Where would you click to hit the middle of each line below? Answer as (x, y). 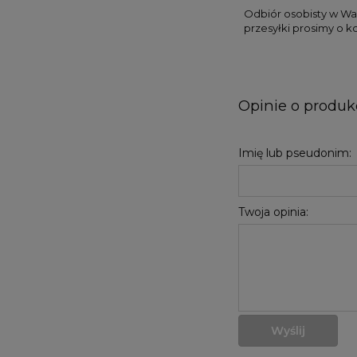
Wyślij (288, 330)
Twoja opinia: (273, 212)
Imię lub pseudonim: (295, 153)
